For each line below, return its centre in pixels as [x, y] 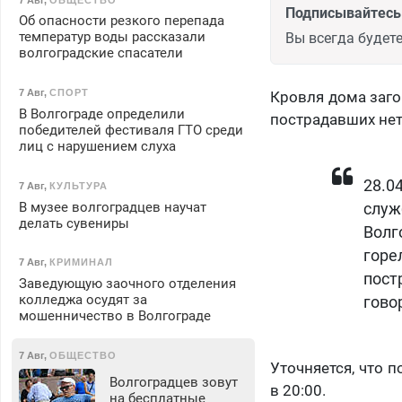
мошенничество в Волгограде [114, 316]
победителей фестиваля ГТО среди [131, 130]
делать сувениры [74, 223]
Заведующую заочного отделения [127, 284]
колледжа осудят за [83, 300]
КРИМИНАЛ [81, 262]
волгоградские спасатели [100, 53]
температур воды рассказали [112, 37]
